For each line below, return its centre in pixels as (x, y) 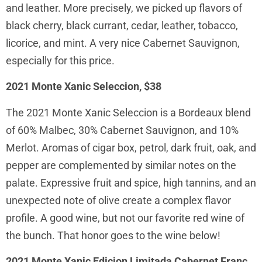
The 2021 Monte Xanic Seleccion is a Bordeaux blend (128, 112)
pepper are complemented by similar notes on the (121, 165)
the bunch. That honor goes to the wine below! (113, 235)
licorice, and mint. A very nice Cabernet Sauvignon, (123, 43)
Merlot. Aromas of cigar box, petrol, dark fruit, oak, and (131, 147)
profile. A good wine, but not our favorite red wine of (125, 218)
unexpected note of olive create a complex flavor (118, 200)
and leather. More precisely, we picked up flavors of (124, 8)
